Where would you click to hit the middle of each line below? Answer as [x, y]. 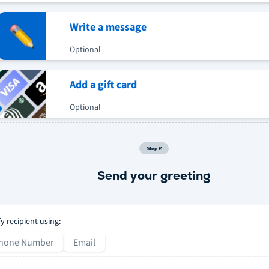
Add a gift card [103, 85]
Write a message [108, 27]
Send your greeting [154, 175]
